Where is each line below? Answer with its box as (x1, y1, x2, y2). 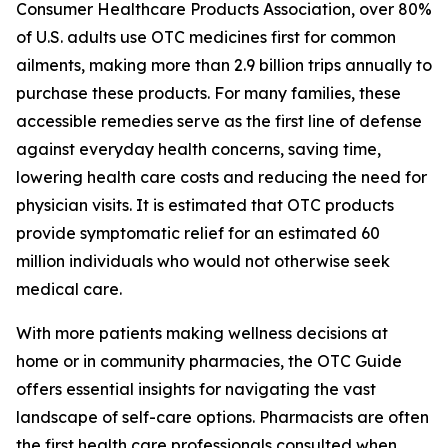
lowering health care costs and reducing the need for (16, 167, 427, 187)
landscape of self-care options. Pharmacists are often (16, 407, 429, 427)
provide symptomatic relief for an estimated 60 (16, 223, 380, 243)
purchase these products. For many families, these (16, 83, 401, 103)
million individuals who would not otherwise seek (16, 251, 390, 271)
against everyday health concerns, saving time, (16, 139, 381, 159)
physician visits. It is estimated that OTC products (16, 195, 394, 215)
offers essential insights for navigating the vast (16, 379, 376, 399)
